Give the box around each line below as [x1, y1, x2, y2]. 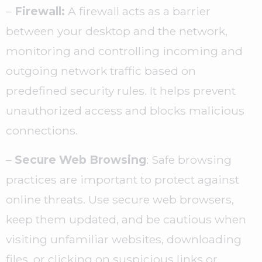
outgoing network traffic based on [6, 64, 196, 78]
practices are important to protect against [6, 173, 239, 187]
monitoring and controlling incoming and [6, 44, 243, 58]
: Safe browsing [146, 153, 232, 167]
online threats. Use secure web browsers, [6, 192, 234, 207]
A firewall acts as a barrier [65, 4, 211, 19]
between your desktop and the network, [6, 24, 227, 39]
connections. [6, 123, 78, 138]
